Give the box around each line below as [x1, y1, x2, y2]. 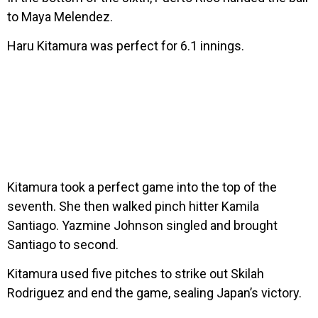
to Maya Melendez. [7, 9, 113, 25]
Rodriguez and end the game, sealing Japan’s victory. [7, 285, 302, 301]
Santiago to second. [7, 236, 119, 252]
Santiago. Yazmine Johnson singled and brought [7, 217, 278, 233]
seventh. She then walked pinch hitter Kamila [7, 198, 259, 214]
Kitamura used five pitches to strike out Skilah [7, 266, 264, 282]
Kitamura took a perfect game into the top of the [7, 179, 277, 194]
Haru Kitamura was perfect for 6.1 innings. [7, 38, 244, 54]
